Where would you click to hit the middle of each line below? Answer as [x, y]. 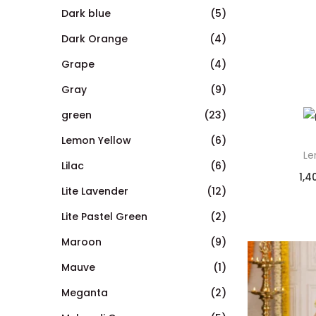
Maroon [81, 242]
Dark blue [86, 13]
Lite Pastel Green [104, 216]
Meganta [85, 292]
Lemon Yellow [96, 140]
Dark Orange [95, 38]
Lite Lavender [95, 191]
